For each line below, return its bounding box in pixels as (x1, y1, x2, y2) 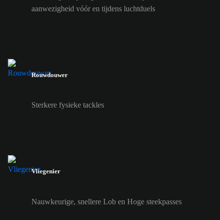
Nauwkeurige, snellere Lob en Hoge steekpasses (31, 197, 182, 206)
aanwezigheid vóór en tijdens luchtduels (31, 4, 155, 13)
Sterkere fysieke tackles (31, 101, 104, 110)
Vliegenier (31, 167, 60, 175)
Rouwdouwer (31, 71, 68, 79)
